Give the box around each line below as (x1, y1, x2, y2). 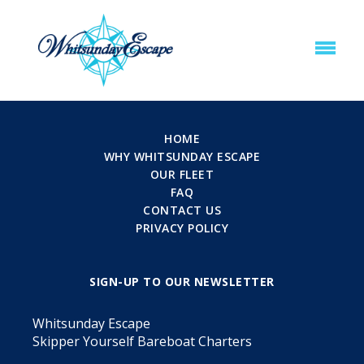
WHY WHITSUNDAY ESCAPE (103, 148, 261, 164)
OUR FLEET (149, 166, 214, 182)
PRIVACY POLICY (136, 219, 228, 236)
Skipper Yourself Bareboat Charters (32, 331, 252, 350)
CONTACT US (143, 201, 221, 218)
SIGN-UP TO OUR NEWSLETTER (89, 273, 275, 289)
